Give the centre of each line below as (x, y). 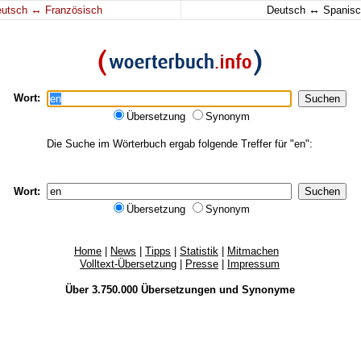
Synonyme (268, 290)
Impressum (253, 264)
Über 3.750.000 (103, 290)
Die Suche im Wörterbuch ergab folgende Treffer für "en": (180, 144)
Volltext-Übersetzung (128, 264)
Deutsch (287, 10)
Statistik (199, 251)
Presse (202, 264)
